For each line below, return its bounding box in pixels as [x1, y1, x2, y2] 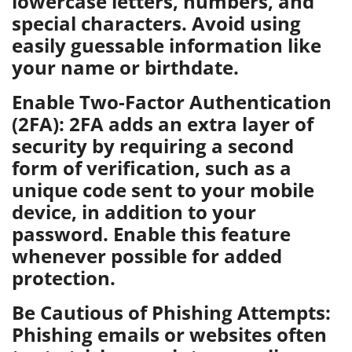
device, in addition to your [12, 199, 256, 225]
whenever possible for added [12, 243, 282, 269]
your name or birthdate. [12, 54, 239, 80]
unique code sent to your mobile [12, 177, 314, 203]
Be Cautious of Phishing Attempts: [12, 299, 331, 325]
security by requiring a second [12, 133, 294, 159]
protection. [12, 265, 115, 291]
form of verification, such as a [12, 155, 291, 181]
